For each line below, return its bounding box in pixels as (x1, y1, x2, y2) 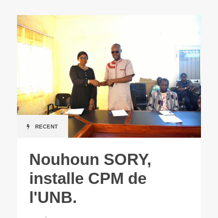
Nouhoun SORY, (29, 150, 151, 169)
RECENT (35, 124, 58, 130)
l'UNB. (29, 188, 77, 207)
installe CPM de (29, 169, 146, 188)
